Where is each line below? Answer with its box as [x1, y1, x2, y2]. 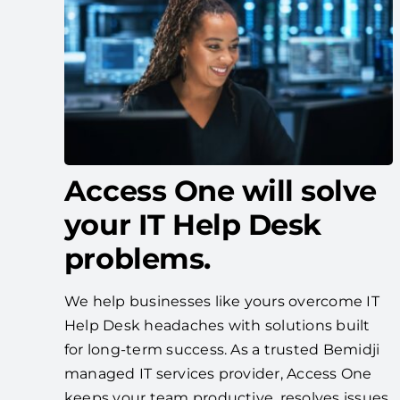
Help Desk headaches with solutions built [63, 316, 371, 334]
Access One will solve [63, 172, 377, 208]
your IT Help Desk [63, 206, 321, 242]
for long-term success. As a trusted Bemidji [63, 340, 380, 358]
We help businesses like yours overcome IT [63, 292, 379, 310]
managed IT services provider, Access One [63, 364, 372, 382]
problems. [63, 240, 211, 276]
